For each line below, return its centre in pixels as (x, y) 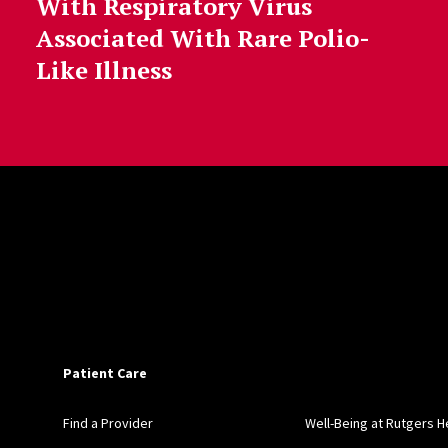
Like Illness (103, 69)
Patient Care (104, 373)
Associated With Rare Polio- (202, 37)
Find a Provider (107, 423)
